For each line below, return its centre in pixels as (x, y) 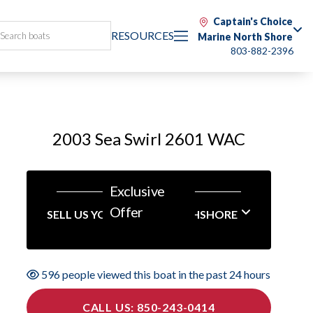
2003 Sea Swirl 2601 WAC (148, 139)
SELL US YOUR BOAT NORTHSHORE (142, 214)
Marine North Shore (245, 37)
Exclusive (137, 191)
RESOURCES (143, 35)
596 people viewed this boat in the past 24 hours (155, 274)
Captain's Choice (253, 21)
